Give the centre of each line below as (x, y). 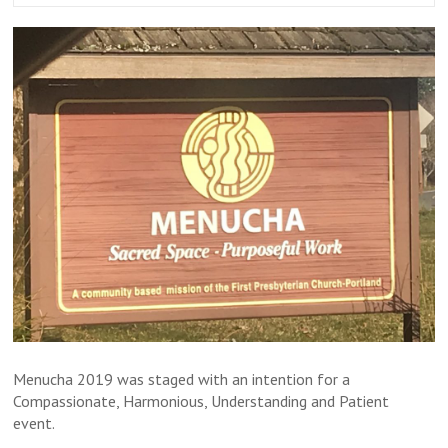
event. (34, 423)
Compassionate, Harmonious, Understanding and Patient (201, 401)
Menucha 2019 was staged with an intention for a (182, 379)
